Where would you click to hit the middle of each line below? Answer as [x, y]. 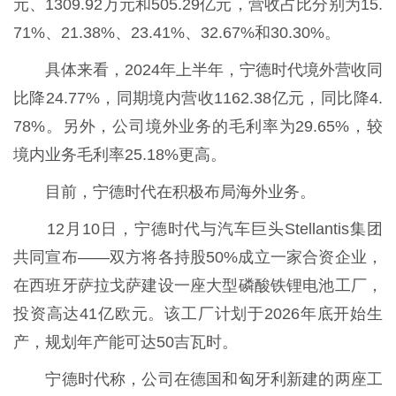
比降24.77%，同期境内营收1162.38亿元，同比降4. [198, 98]
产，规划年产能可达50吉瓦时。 [126, 342]
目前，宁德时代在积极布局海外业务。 [164, 191]
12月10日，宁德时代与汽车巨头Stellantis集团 [198, 228]
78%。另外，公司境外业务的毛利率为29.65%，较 [198, 126]
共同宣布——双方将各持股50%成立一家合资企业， [198, 257]
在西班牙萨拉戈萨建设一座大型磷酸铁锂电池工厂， [198, 285]
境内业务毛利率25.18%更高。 [120, 154]
